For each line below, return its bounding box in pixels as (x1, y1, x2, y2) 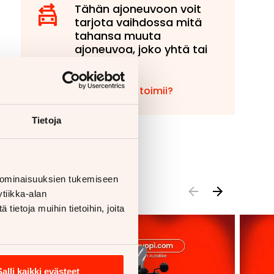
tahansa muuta (75, 28, 161, 43)
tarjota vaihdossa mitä (75, 15, 202, 30)
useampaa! (75, 55, 138, 70)
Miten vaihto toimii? (75, 84, 173, 98)
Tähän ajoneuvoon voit (75, 1, 201, 17)
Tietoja (32, 114, 61, 125)
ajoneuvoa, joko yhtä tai (75, 42, 207, 57)
